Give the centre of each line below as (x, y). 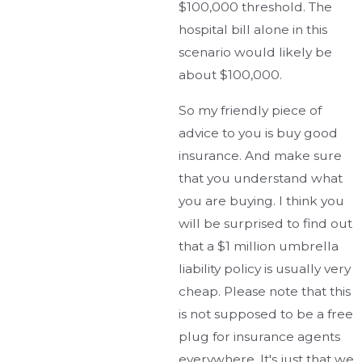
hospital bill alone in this (253, 30)
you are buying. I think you (262, 200)
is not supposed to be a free (266, 314)
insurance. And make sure (261, 155)
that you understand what (261, 178)
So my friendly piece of (250, 110)
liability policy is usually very (265, 268)
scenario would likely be (256, 53)
